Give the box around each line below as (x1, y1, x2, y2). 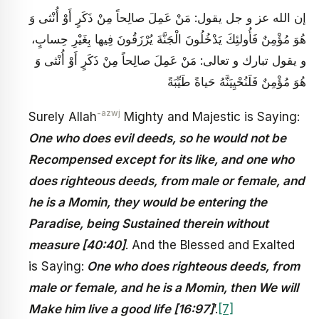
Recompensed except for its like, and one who (28, 152, 294, 167)
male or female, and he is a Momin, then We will (28, 281, 298, 296)
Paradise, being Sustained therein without (28, 216, 268, 231)
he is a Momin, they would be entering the (28, 195, 267, 210)
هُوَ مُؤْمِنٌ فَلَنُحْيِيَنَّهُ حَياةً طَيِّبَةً (167, 74, 306, 89)
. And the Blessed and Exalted (125, 238, 295, 253)
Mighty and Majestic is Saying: (120, 110, 300, 125)
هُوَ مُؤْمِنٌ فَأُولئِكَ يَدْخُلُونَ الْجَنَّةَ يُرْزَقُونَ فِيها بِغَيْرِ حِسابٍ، (31, 31, 306, 46)
